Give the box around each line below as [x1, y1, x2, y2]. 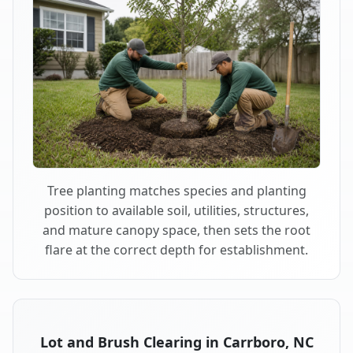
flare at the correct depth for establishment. [45, 240, 308, 258]
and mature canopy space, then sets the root [43, 221, 310, 239]
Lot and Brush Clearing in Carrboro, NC [39, 332, 314, 351]
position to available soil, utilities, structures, [44, 201, 309, 219]
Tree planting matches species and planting [46, 181, 307, 199]
